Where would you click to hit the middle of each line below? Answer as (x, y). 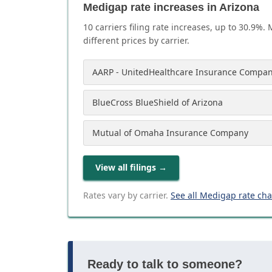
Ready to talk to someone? (165, 264)
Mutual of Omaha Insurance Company (170, 133)
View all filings (126, 167)
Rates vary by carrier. (126, 195)
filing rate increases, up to (183, 27)
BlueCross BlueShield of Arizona (158, 102)
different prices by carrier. (136, 40)
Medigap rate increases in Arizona (171, 7)
